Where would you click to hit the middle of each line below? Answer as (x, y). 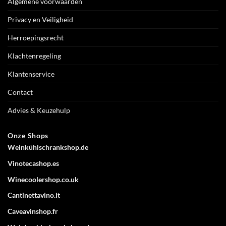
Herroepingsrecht (36, 37)
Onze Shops (28, 136)
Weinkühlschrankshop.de (48, 147)
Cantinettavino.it (34, 195)
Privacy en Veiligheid (40, 19)
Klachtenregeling (34, 55)
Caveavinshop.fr (33, 211)
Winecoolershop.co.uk (43, 179)
